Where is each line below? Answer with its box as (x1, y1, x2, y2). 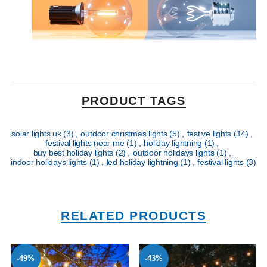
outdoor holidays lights (133, 148, 217, 158)
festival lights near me (45, 138, 127, 148)
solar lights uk (11, 129, 64, 139)
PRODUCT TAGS (81, 94, 186, 108)
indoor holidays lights (11, 157, 89, 167)
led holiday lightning (106, 157, 181, 167)
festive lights (187, 129, 234, 139)
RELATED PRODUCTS (61, 209, 206, 223)
